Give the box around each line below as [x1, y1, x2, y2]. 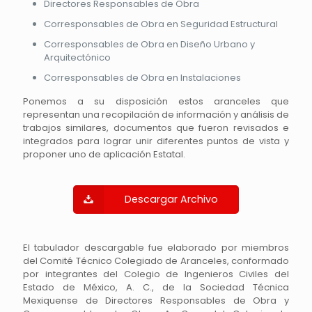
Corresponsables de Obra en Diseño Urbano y [44, 38, 255, 51]
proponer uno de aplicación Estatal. [23, 148, 185, 161]
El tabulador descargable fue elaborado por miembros [23, 241, 289, 254]
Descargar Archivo [125, 192, 218, 206]
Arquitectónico [44, 51, 111, 64]
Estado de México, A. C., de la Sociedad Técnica [23, 281, 289, 294]
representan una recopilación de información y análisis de [23, 108, 289, 121]
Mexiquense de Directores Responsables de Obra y [23, 294, 289, 307]
